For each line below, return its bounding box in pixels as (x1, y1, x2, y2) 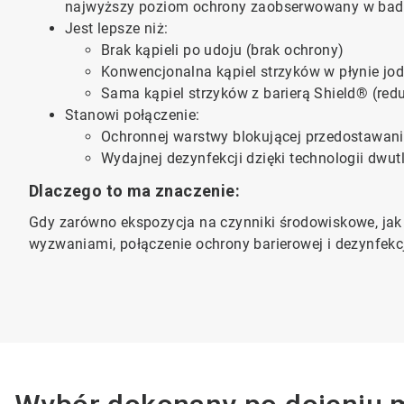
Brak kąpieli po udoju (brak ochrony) (101, 41, 344, 59)
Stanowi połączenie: (65, 106, 200, 124)
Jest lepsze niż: (65, 20, 172, 37)
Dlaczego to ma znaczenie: (29, 181, 241, 200)
